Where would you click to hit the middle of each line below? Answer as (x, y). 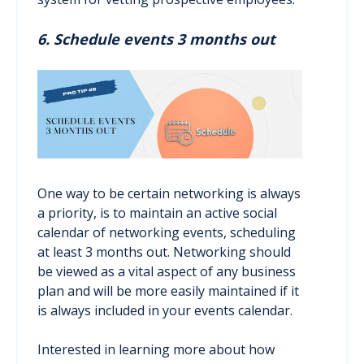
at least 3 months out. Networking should (164, 252)
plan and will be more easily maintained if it (168, 291)
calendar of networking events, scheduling (167, 233)
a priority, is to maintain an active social (157, 213)
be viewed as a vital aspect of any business (167, 272)
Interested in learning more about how (156, 350)
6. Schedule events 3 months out (156, 39)
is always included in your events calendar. (167, 311)
